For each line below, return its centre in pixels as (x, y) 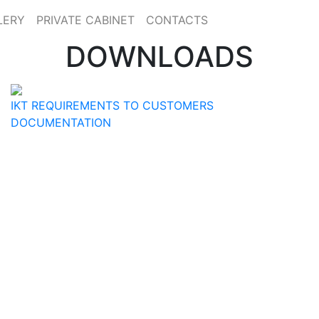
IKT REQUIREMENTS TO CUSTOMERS (112, 105)
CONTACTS (177, 20)
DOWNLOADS (159, 57)
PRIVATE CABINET (85, 20)
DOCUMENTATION (61, 122)
